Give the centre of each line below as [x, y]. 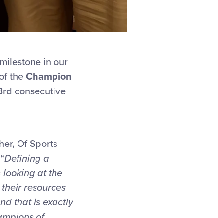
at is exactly [48, 202]
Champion [47, 77]
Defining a [27, 159]
